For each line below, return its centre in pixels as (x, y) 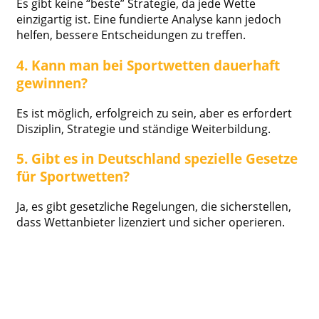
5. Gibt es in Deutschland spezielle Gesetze (157, 159)
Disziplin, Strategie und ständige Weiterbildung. (143, 129)
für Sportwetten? (73, 177)
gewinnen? (52, 83)
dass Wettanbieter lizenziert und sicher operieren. (151, 223)
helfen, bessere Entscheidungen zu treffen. (131, 35)
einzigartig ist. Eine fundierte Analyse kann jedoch (149, 20)
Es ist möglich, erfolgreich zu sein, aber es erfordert (154, 113)
